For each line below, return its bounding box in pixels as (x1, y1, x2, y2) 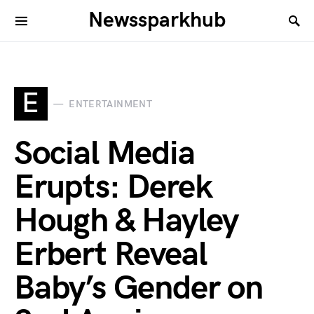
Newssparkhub (88, 8, 226, 33)
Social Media (14, 134, 195, 174)
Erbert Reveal (14, 235, 207, 275)
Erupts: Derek (14, 168, 212, 207)
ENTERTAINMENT (69, 97, 152, 110)
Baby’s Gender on (14, 268, 263, 308)
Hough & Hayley (14, 201, 239, 241)
